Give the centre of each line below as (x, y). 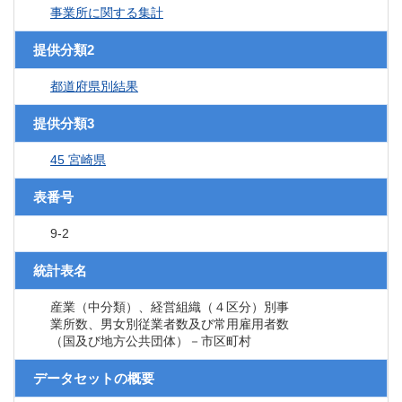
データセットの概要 (94, 379)
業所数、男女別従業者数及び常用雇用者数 (170, 324)
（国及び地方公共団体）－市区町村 (151, 341)
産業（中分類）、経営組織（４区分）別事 (170, 307)
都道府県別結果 (94, 87)
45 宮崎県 (78, 160)
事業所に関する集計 (107, 13)
